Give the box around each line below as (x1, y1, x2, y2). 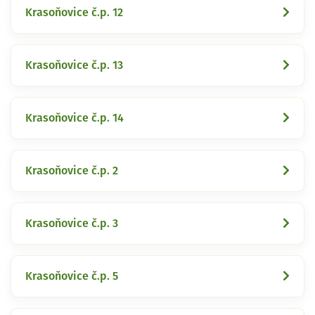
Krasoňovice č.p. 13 (25, 59, 123, 71)
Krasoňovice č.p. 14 (25, 112, 124, 124)
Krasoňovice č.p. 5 (25, 270, 118, 282)
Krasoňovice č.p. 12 (25, 6, 123, 18)
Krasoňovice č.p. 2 (25, 165, 118, 176)
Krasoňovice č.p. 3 (25, 217, 118, 229)
